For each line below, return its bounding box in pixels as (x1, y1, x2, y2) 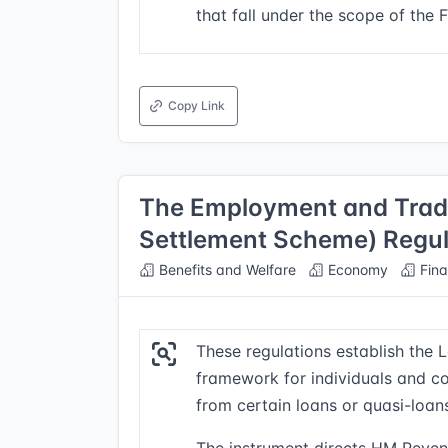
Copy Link (168, 98, 225, 113)
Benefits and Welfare (155, 261, 296, 278)
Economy (324, 261, 388, 278)
